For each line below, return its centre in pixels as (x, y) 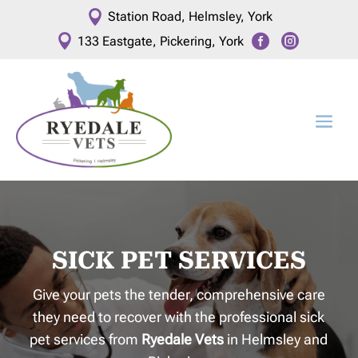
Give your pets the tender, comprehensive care (179, 294)
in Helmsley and (276, 339)
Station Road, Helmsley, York (190, 16)
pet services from (86, 339)
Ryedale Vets (183, 339)
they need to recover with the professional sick (179, 316)
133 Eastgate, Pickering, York (160, 41)
